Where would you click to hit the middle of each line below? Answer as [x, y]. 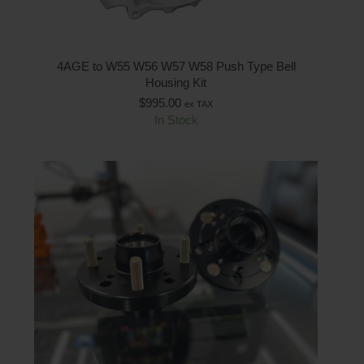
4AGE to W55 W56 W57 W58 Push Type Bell [176, 67]
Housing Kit [176, 83]
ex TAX [199, 104]
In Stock [176, 120]
